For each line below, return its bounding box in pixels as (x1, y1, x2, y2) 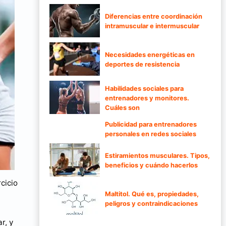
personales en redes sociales (105, 130, 196, 138)
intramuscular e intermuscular (105, 22, 199, 30)
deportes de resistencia (105, 61, 180, 69)
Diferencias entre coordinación (105, 13, 202, 21)
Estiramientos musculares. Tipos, (105, 152, 210, 160)
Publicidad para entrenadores (105, 121, 197, 129)
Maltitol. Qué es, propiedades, (105, 190, 199, 198)
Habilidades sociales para (105, 84, 184, 92)
